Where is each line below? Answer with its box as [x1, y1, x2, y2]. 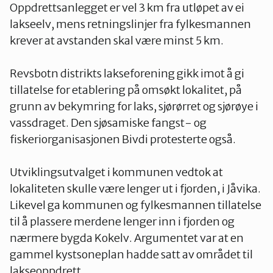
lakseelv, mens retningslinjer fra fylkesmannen [10, 16, 251, 31]
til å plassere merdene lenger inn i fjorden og [10, 214, 235, 229]
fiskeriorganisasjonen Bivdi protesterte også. [10, 132, 236, 146]
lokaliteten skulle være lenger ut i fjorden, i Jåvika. [10, 181, 261, 196]
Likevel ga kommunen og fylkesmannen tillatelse [10, 197, 261, 212]
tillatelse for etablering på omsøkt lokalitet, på [10, 82, 242, 97]
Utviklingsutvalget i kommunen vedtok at [10, 165, 223, 179]
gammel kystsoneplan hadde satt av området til [10, 247, 253, 261]
